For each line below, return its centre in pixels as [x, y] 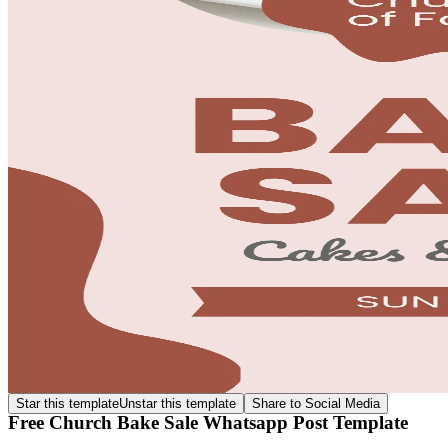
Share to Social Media [316, 403]
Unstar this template [177, 403]
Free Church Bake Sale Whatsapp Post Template [208, 422]
